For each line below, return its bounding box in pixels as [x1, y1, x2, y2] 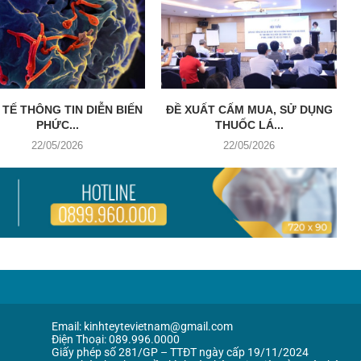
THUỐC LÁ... [214, 118, 284, 132]
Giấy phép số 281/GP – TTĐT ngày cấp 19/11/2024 [51, 345, 309, 359]
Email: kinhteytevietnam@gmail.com [51, 319, 233, 333]
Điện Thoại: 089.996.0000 [51, 332, 180, 346]
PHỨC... [35, 118, 79, 132]
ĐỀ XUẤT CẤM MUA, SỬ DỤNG [165, 103, 333, 117]
